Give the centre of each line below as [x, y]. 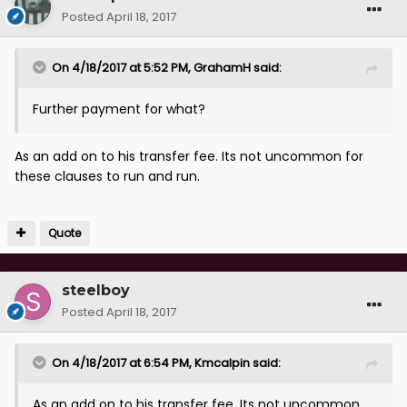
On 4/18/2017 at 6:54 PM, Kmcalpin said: [166, 363]
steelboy [96, 291]
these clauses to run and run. [107, 177]
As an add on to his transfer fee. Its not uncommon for [189, 157]
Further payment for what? [119, 109]
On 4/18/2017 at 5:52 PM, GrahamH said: [167, 68]
